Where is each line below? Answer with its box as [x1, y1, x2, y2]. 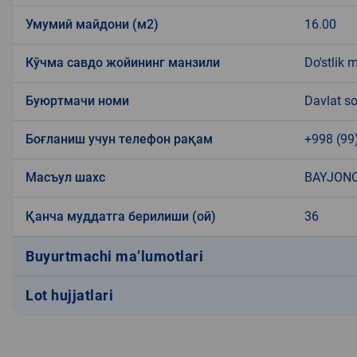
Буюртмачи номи [25, 92, 129, 108]
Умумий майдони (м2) [25, 16, 159, 32]
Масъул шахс [25, 169, 105, 185]
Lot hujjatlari [25, 287, 113, 304]
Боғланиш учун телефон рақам [25, 131, 213, 147]
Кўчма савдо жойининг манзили [25, 54, 220, 70]
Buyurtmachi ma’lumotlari [25, 248, 203, 265]
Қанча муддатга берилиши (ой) [25, 208, 216, 224]
